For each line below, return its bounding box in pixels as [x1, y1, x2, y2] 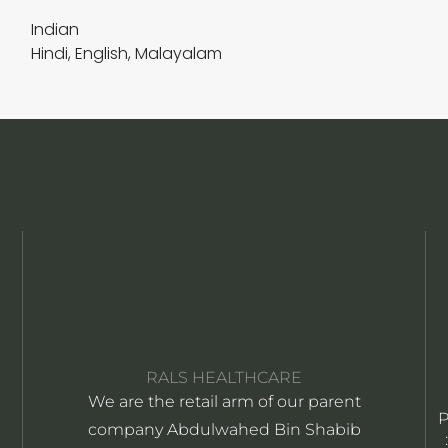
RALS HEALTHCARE [146, 367, 302, 387]
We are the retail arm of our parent [87, 391, 361, 411]
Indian [31, 18, 80, 42]
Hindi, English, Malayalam [31, 42, 223, 66]
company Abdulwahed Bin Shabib [87, 419, 361, 439]
